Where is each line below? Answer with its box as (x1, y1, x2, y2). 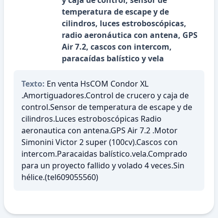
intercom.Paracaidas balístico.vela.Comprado (21, 148, 187, 159)
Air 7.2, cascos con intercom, (62, 41, 172, 52)
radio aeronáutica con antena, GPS (62, 30, 198, 40)
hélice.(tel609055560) (21, 172, 98, 182)
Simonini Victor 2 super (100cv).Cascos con (21, 137, 178, 147)
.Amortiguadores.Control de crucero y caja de (21, 90, 189, 101)
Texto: (21, 78, 47, 89)
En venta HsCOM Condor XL (47, 78, 148, 89)
